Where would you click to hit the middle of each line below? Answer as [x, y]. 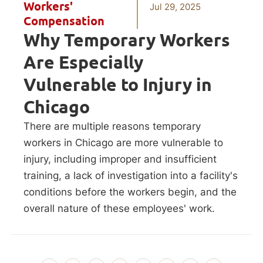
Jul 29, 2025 [176, 7]
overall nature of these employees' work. [119, 209]
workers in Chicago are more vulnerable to [123, 143]
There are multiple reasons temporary [112, 127]
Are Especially [83, 63]
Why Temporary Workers [127, 40]
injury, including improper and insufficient [120, 159]
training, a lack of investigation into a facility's [131, 176]
